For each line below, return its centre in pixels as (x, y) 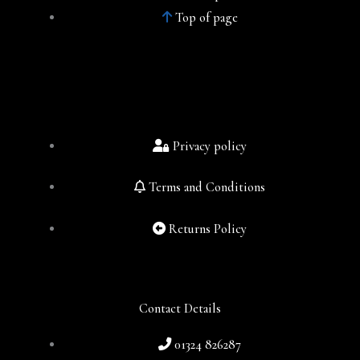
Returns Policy (208, 229)
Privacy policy (210, 146)
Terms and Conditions (207, 188)
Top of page (206, 18)
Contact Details (180, 309)
